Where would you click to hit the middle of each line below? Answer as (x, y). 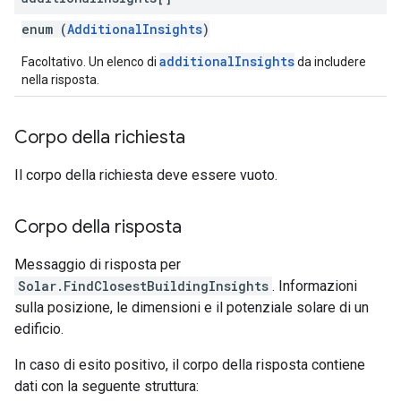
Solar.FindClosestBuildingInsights (143, 286)
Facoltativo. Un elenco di (90, 62)
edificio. (39, 329)
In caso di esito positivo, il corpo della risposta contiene (190, 365)
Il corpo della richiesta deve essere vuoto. (146, 175)
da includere (330, 62)
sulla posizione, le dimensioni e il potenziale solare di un (192, 307)
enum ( (44, 29)
